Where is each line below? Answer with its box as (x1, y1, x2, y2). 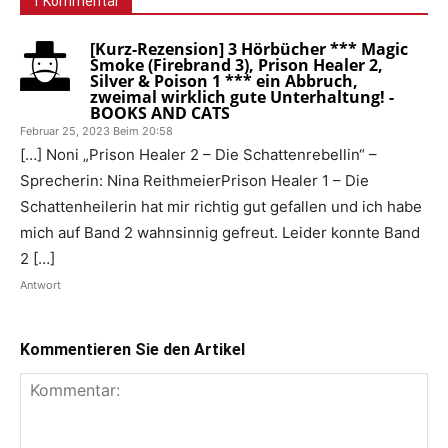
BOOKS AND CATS (90, 102, 230, 124)
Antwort (20, 278, 61, 292)
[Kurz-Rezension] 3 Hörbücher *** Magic (90, 38, 408, 60)
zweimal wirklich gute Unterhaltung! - (90, 86, 394, 108)
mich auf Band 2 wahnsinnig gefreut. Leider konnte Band (20, 223, 420, 242)
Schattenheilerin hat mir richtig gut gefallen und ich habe (20, 197, 422, 216)
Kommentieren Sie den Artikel (20, 340, 245, 359)
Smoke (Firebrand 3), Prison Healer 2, (90, 54, 383, 76)
